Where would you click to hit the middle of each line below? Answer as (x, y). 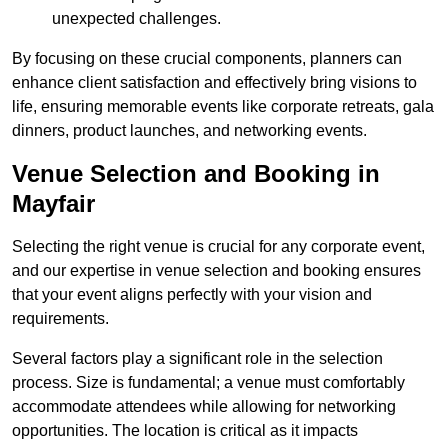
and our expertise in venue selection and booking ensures (216, 271)
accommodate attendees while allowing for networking (204, 407)
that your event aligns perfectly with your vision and (192, 295)
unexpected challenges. (136, 19)
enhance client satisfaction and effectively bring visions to (214, 83)
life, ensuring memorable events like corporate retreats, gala (223, 107)
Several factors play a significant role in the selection (197, 359)
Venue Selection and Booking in (196, 174)
